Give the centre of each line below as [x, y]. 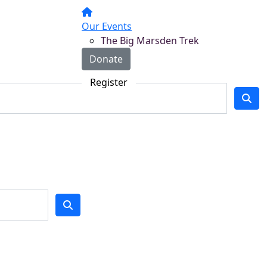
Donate [106, 59]
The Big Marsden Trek [150, 41]
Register [109, 82]
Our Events [107, 26]
